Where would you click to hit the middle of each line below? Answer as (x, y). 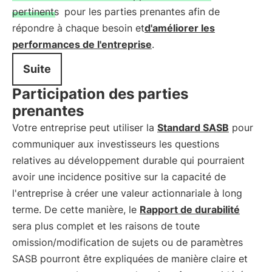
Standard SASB (193, 127)
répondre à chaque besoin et (78, 28)
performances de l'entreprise (82, 44)
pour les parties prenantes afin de (141, 12)
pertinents (36, 12)
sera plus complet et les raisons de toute (106, 226)
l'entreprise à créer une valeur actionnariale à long (127, 193)
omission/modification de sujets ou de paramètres (127, 242)
